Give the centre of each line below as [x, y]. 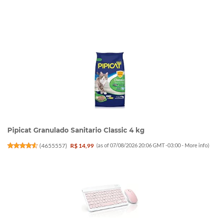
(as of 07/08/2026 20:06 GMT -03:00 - [141, 145]
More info [196, 145]
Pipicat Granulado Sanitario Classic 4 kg [76, 130]
